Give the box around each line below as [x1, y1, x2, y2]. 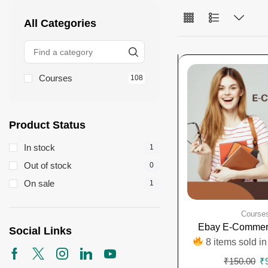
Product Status [9, 119, 86, 132]
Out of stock [24, 160, 72, 171]
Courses [39, 73, 72, 84]
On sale [24, 178, 54, 189]
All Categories [24, 17, 96, 30]
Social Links [9, 225, 72, 237]
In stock [24, 142, 55, 153]
